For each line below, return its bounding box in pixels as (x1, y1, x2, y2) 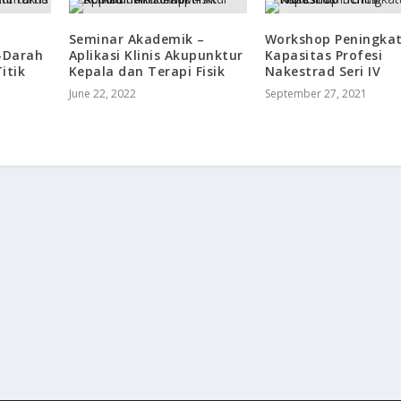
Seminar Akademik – (68, 30, 205, 47)
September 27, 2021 (264, 85, 367, 101)
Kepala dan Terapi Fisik (68, 62, 226, 80)
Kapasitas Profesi (264, 46, 383, 64)
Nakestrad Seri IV (264, 62, 381, 80)
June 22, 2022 (68, 85, 136, 101)
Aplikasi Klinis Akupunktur (68, 46, 243, 64)
